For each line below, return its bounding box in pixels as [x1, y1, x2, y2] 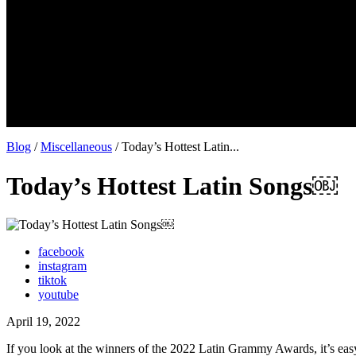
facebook [38, 245, 84, 259]
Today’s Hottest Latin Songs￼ [6, 171, 338, 200]
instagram [38, 259, 87, 273]
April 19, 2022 [6, 315, 80, 329]
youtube [38, 288, 79, 302]
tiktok [38, 273, 67, 288]
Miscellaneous [41, 140, 112, 154]
